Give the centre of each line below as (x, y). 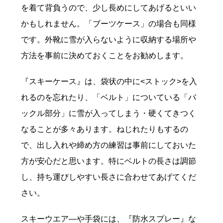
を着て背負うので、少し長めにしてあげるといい (109, 7)
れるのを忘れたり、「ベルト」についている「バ (109, 97)
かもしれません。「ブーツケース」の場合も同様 (109, 23)
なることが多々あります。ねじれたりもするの (105, 129)
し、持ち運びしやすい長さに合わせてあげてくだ (109, 177)
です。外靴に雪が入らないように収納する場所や (109, 39)
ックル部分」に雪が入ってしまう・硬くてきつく (109, 113)
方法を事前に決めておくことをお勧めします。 (105, 55)
